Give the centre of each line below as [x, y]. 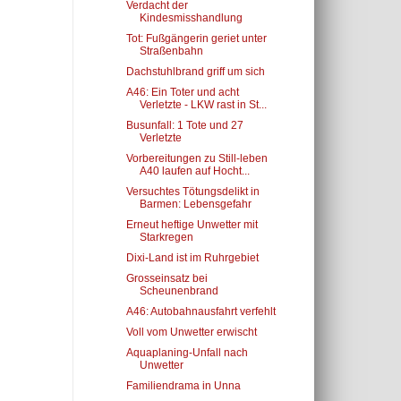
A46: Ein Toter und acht [182, 92]
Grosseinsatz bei [166, 278]
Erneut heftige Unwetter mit [192, 225]
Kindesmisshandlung [191, 18]
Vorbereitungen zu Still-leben [196, 158]
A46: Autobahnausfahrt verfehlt [200, 311]
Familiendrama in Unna [183, 386]
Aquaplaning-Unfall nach [187, 353]
